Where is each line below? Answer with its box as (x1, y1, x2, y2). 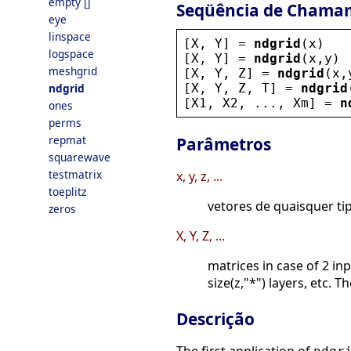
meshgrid (49, 63, 97, 78)
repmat (49, 132, 86, 147)
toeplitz (49, 184, 86, 199)
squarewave (49, 150, 110, 165)
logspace (49, 46, 94, 61)
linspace (49, 29, 91, 44)
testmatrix (49, 167, 102, 182)
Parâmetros (176, 133, 271, 156)
